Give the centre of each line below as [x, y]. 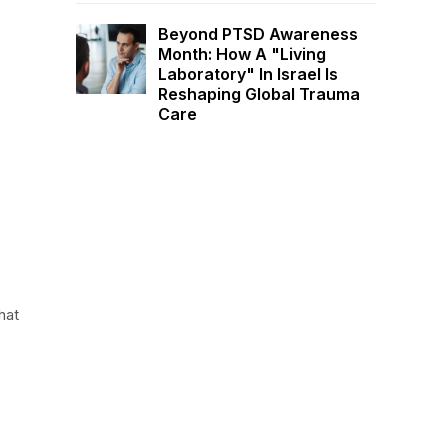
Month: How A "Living [242, 53]
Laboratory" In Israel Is [248, 73]
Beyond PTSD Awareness [258, 33]
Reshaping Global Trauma [259, 93]
